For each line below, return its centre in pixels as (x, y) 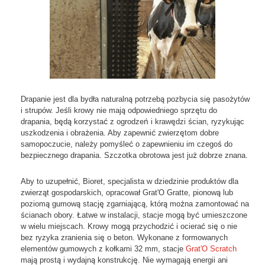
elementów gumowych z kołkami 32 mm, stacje (103, 249)
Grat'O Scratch (211, 249)
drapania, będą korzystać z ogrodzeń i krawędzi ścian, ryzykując (132, 122)
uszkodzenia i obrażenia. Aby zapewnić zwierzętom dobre (120, 133)
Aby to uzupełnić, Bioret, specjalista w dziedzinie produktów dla (130, 182)
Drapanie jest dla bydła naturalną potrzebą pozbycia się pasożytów (135, 99)
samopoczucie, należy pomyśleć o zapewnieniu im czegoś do (127, 144)
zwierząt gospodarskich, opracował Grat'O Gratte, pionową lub (127, 193)
